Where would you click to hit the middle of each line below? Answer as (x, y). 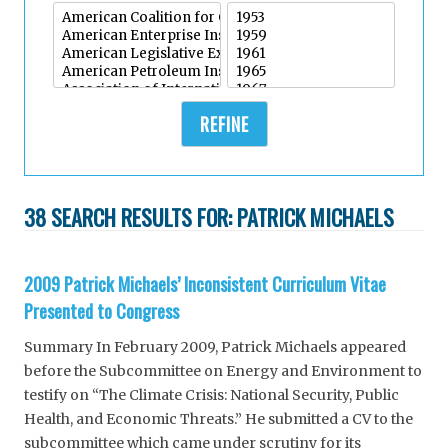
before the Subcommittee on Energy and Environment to (223, 371)
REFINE (224, 124)
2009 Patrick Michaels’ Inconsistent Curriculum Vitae (205, 284)
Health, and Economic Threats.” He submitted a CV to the (218, 419)
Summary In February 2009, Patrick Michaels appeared (215, 347)
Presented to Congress (101, 311)
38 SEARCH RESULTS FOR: (130, 217)
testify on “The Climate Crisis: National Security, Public (211, 395)
